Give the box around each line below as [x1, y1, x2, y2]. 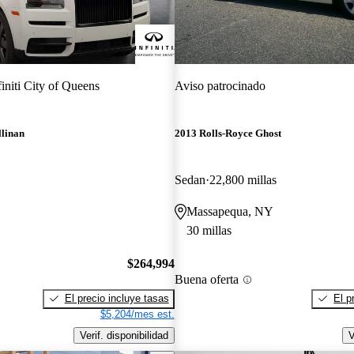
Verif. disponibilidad [79, 329, 168, 341]
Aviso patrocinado [174, 78, 265, 92]
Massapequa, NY [186, 205, 273, 219]
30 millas [186, 224, 232, 238]
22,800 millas [209, 173, 277, 187]
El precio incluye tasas [64, 292, 169, 304]
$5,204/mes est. [100, 307, 175, 320]
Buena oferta [174, 273, 239, 287]
